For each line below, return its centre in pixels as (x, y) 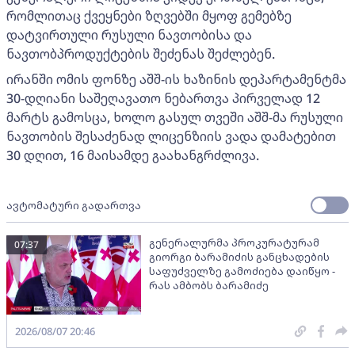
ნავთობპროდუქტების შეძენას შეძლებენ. (141, 53)
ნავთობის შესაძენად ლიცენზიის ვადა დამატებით (171, 136)
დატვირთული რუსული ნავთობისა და (129, 34)
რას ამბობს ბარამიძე (209, 285)
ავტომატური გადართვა (74, 205)
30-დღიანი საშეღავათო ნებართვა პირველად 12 (163, 98)
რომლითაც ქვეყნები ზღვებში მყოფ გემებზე (149, 15)
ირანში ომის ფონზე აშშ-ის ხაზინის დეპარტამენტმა (176, 79)
